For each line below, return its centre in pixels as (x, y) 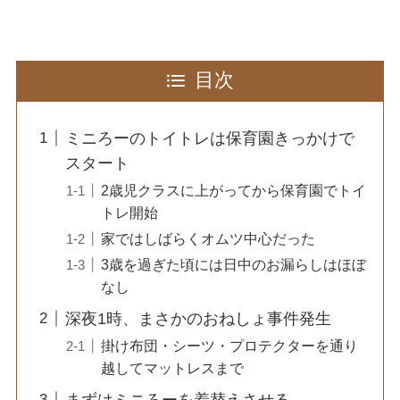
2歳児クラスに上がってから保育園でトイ (233, 190)
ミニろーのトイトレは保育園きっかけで (209, 138)
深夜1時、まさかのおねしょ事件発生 (198, 318)
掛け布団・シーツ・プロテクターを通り (229, 345)
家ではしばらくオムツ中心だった (208, 238)
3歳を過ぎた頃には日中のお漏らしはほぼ (233, 264)
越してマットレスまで (172, 367)
